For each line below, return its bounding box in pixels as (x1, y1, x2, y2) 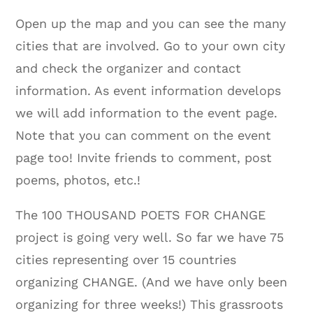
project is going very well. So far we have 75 (15, 229, 284, 245)
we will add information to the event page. (15, 105, 278, 120)
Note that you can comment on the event (15, 127, 272, 143)
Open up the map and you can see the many (15, 15, 286, 31)
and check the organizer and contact (15, 60, 242, 75)
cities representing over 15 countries (15, 252, 237, 267)
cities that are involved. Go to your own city (15, 38, 286, 53)
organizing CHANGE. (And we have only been (15, 274, 288, 289)
